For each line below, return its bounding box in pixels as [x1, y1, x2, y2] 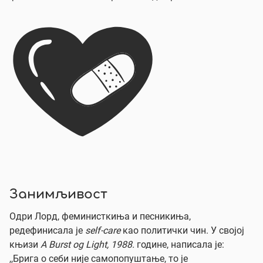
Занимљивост [9, 188, 107, 201]
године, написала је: [137, 239, 224, 250]
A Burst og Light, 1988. [41, 239, 137, 250]
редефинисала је [9, 225, 85, 236]
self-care [85, 225, 120, 236]
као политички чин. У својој [120, 225, 244, 236]
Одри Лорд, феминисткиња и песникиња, [9, 211, 191, 222]
